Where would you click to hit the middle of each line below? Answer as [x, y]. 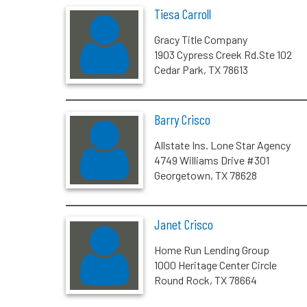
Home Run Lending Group [211, 250]
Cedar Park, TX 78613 [201, 70]
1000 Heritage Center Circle [215, 265]
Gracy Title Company [200, 40]
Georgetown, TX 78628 [205, 175]
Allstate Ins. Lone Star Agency [222, 145]
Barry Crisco [182, 119]
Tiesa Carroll [182, 14]
